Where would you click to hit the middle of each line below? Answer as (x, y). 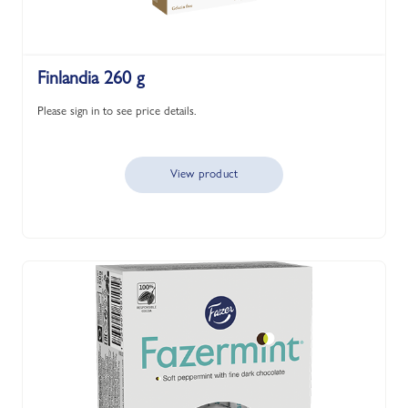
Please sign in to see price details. (117, 110)
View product (204, 173)
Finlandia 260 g (91, 77)
